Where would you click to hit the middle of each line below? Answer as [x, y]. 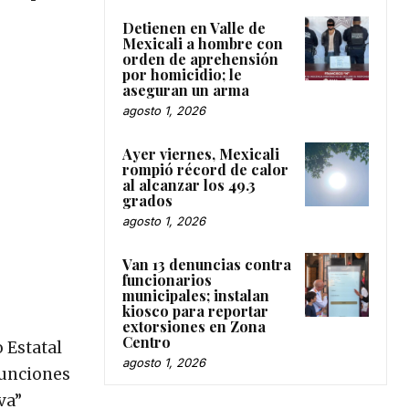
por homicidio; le [182, 74]
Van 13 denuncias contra [207, 264]
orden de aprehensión [200, 58]
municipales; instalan [196, 295]
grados [147, 200]
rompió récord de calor [205, 169]
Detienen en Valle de [194, 27]
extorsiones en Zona [194, 326]
